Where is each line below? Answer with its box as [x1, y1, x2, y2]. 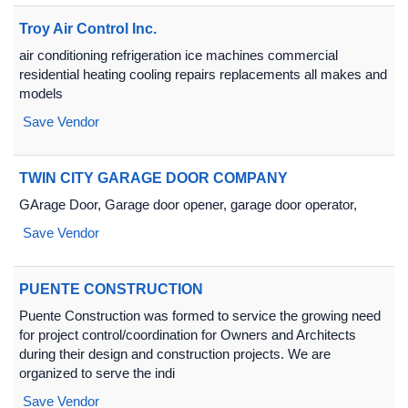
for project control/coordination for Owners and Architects [19, 327, 356, 342]
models [19, 86, 63, 101]
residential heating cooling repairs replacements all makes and [19, 66, 387, 82]
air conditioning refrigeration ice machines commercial [19, 47, 338, 63]
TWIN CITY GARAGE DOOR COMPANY [19, 170, 288, 186]
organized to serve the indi [19, 365, 175, 381]
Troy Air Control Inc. [19, 21, 157, 36]
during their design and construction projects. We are [19, 346, 331, 362]
